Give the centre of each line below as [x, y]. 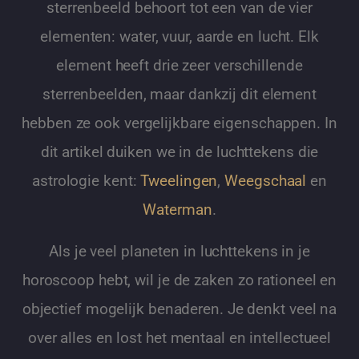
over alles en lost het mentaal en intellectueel [179, 338]
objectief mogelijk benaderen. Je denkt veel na [179, 309]
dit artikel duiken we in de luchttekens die [179, 152]
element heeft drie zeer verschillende [179, 65]
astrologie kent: [87, 181]
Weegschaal [266, 181]
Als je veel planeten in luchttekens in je [179, 251]
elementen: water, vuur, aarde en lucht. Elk [179, 36]
